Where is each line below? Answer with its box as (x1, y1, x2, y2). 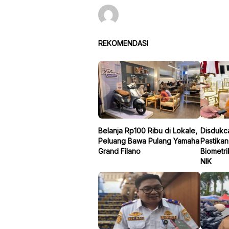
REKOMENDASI (98, 38, 148, 48)
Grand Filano (98, 146, 141, 155)
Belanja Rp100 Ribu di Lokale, (98, 126, 197, 135)
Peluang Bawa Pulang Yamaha (98, 136, 199, 145)
